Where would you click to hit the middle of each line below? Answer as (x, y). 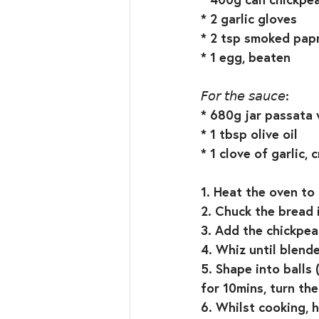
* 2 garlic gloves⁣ (249, 19)
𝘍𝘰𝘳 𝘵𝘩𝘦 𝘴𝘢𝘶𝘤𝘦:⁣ (245, 95)
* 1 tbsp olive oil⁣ (249, 134)
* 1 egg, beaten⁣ (246, 57)
